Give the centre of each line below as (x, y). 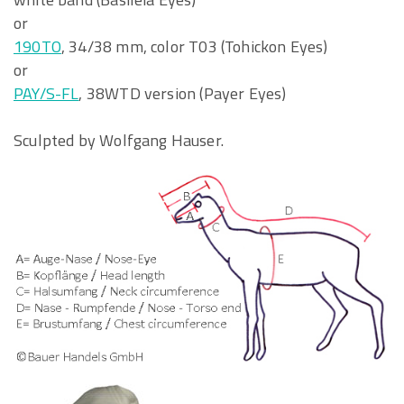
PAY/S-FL (46, 93)
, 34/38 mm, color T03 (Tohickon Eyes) (194, 46)
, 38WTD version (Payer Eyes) (183, 93)
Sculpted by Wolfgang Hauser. (119, 140)
